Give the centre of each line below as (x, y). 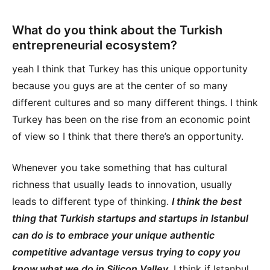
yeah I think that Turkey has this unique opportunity (130, 69)
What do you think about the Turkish (117, 30)
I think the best (207, 202)
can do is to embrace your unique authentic (113, 235)
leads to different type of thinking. (92, 202)
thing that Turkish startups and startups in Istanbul (130, 218)
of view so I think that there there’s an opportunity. (128, 137)
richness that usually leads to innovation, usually (122, 185)
